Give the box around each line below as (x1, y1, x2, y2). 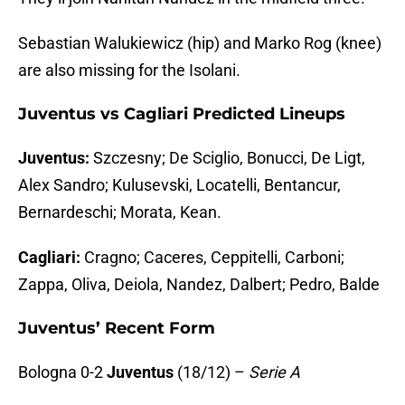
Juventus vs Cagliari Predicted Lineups (18, 104, 345, 125)
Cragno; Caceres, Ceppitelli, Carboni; (84, 248, 344, 268)
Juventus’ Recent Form (18, 318, 215, 339)
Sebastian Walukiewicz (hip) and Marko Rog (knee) (18, 33, 381, 53)
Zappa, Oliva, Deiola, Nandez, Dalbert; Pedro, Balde (18, 275, 380, 295)
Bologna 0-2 (18, 363, 107, 382)
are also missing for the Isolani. (18, 61, 240, 80)
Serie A (245, 363, 300, 382)
